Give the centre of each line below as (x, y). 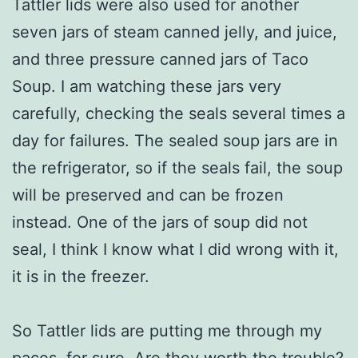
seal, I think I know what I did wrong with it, (175, 249)
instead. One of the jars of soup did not (160, 222)
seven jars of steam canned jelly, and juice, (175, 32)
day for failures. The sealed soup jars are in (175, 140)
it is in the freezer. (81, 276)
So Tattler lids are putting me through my (167, 330)
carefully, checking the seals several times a (179, 113)
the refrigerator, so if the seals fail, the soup (177, 167)
